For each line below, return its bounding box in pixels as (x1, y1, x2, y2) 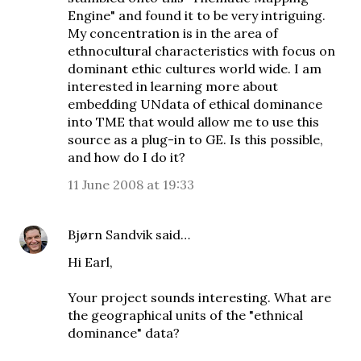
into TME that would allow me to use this (68, 114, 319, 130)
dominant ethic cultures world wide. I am (68, 60, 322, 77)
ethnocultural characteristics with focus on (68, 43, 335, 59)
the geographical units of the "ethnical (68, 307, 303, 323)
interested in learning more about (68, 78, 278, 94)
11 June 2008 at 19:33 (68, 176, 194, 193)
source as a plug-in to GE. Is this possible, (68, 131, 323, 147)
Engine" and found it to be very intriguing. (68, 7, 326, 23)
